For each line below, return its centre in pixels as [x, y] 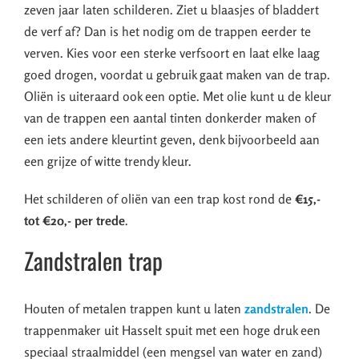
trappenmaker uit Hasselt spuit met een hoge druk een [172, 330]
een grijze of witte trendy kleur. [108, 161]
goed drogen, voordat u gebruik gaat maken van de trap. [177, 75]
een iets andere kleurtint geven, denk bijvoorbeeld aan [172, 140]
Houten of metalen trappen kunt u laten [134, 308]
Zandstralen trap [93, 260]
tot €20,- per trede [75, 221]
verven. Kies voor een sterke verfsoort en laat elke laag [172, 53]
